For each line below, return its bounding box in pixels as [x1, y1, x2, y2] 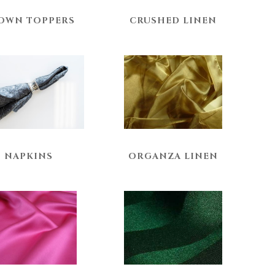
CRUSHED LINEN [129, 15, 217, 26]
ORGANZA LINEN [128, 150, 218, 162]
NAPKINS [4, 150, 53, 162]
